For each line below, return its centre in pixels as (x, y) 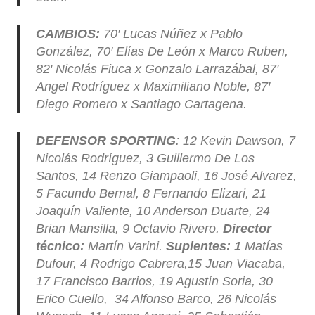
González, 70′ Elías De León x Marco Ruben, (162, 52)
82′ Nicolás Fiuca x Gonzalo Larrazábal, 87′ (157, 69)
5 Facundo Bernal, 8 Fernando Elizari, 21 (151, 194)
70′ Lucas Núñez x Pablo (171, 34)
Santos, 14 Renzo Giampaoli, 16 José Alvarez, (166, 176)
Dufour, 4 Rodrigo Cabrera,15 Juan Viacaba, (160, 264)
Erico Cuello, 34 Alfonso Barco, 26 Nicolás (156, 299)
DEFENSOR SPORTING (105, 141)
